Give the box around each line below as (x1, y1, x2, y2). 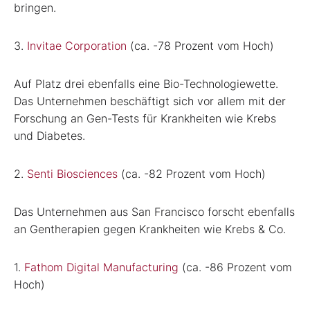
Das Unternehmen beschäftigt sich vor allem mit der (14, 93, 286, 108)
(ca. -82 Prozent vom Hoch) (118, 166, 266, 181)
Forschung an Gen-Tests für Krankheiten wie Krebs (14, 111, 276, 125)
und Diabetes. (14, 128, 85, 143)
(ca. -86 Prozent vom (179, 259, 292, 274)
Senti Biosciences (27, 166, 118, 181)
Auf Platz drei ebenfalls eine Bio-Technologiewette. (14, 76, 278, 91)
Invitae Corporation (27, 38, 127, 53)
